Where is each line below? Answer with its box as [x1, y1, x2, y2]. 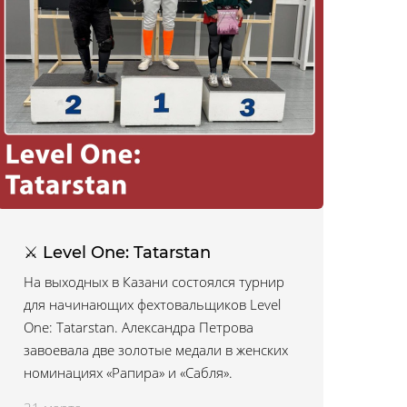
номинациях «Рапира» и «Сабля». [24, 363, 233, 382]
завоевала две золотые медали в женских [24, 341, 288, 359]
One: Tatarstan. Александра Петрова [24, 318, 253, 336]
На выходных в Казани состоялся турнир [24, 273, 284, 291]
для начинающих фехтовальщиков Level [24, 295, 281, 313]
